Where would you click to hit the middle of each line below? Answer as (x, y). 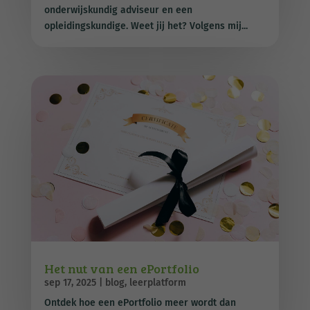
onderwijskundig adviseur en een (118, 10)
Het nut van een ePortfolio (121, 268)
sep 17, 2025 (70, 282)
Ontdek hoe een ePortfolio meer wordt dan (140, 302)
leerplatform (157, 282)
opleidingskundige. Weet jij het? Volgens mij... (146, 26)
